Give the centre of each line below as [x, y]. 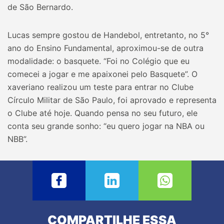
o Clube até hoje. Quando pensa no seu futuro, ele [102, 113]
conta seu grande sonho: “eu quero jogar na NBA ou [106, 126]
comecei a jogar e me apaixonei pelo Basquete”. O [102, 74]
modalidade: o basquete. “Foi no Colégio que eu [98, 61]
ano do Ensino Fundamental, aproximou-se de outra [105, 48]
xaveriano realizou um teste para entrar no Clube [100, 87]
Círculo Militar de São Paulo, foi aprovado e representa [112, 100]
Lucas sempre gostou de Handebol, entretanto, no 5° [108, 35]
